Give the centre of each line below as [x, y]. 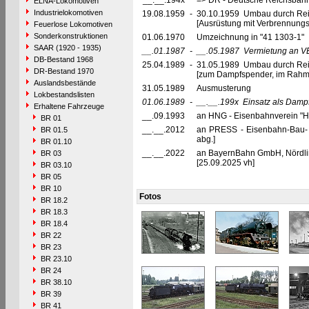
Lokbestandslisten [64, 94]
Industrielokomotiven [68, 12]
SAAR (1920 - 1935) [67, 48]
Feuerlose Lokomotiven [73, 24]
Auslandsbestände [64, 83]
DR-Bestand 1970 [63, 71]
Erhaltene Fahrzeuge [69, 106]
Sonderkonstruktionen [70, 36]
